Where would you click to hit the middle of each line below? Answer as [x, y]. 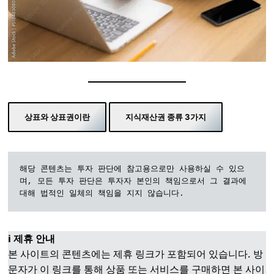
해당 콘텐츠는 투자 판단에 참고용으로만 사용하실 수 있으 [132, 169]
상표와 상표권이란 [57, 117]
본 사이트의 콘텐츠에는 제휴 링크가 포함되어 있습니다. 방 [136, 254]
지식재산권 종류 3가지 [166, 117]
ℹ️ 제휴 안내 [32, 239]
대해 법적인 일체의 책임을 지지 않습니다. [102, 194]
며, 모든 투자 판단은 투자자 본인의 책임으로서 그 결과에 [133, 182]
